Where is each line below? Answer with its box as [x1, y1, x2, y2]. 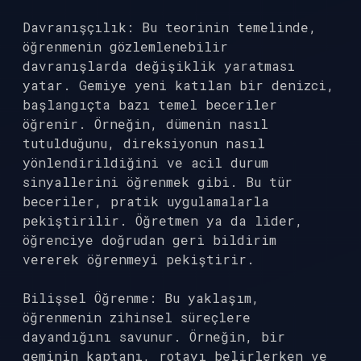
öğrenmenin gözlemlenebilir [23, 38, 228, 55]
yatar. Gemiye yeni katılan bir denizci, [23, 77, 334, 93]
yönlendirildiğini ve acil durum [23, 154, 268, 171]
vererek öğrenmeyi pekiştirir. [23, 251, 255, 268]
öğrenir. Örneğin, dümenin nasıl [23, 115, 268, 132]
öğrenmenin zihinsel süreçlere [23, 309, 251, 326]
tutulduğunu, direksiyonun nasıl [23, 135, 265, 151]
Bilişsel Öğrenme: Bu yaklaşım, [23, 289, 259, 306]
